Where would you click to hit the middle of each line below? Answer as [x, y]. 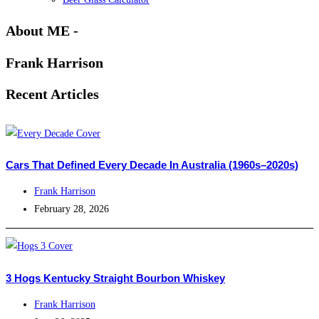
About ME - [42, 30]
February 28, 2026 [72, 209]
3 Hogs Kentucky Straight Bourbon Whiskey [115, 278]
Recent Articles [52, 94]
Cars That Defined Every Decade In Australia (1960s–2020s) [152, 165]
